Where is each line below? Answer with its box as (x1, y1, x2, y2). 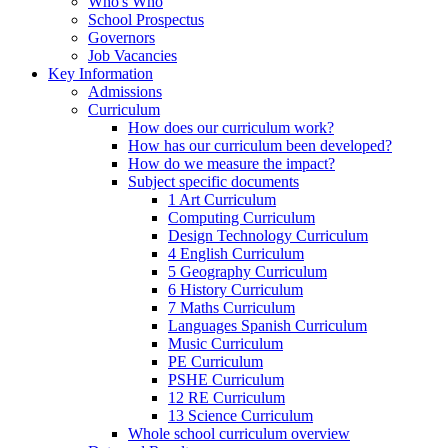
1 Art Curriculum (168, 190, 276, 208)
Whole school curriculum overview (128, 424, 350, 442)
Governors (88, 28, 155, 46)
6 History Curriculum (168, 280, 303, 298)
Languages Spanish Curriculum (168, 316, 367, 334)
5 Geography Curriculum (168, 262, 327, 280)
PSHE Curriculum (168, 370, 284, 388)
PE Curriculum (168, 352, 263, 370)
